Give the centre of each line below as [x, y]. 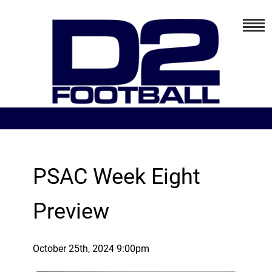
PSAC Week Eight [116, 177]
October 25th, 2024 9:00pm [91, 249]
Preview [71, 211]
